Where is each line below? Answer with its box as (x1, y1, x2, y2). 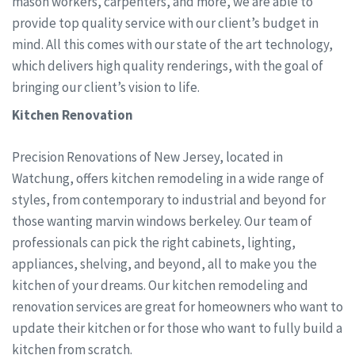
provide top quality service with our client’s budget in (12, 13, 319, 32)
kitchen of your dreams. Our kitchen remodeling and (12, 276, 308, 294)
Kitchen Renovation (12, 106, 133, 124)
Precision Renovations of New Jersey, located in (12, 147, 283, 166)
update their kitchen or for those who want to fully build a (12, 319, 342, 337)
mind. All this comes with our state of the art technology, (12, 35, 333, 53)
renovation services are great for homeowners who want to (12, 297, 343, 315)
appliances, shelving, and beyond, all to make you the (12, 254, 317, 273)
